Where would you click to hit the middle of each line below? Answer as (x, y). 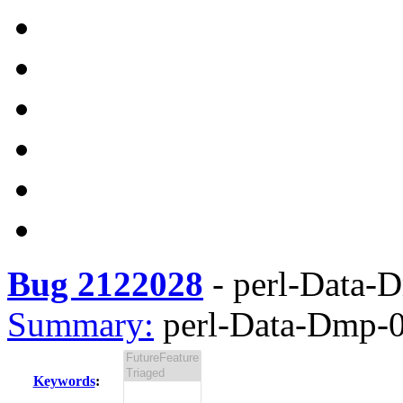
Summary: (81, 324)
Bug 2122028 (105, 284)
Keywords (64, 381)
